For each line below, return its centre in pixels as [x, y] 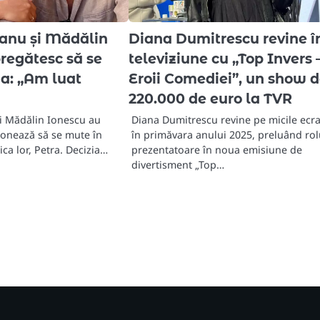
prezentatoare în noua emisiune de [217, 150]
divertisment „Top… [178, 165]
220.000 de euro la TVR [211, 99]
